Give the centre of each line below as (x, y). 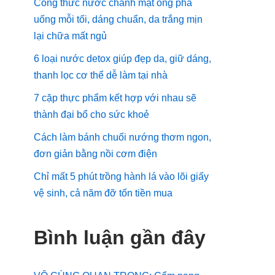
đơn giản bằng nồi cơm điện (95, 154)
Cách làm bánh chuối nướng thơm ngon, (122, 137)
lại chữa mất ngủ (70, 36)
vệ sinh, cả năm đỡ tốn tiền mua (103, 193)
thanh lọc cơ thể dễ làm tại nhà (101, 75)
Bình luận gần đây (120, 238)
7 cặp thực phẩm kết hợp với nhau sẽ (115, 98)
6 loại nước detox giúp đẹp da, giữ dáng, (122, 59)
